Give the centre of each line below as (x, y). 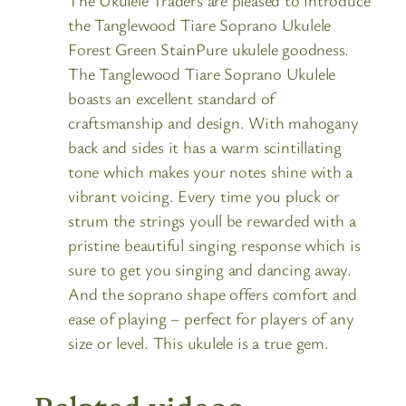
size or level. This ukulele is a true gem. (198, 343)
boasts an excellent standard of (172, 98)
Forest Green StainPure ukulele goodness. (209, 49)
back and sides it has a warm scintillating (205, 147)
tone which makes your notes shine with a (211, 172)
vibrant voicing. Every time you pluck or (204, 196)
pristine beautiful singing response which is (214, 245)
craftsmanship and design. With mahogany (213, 123)
